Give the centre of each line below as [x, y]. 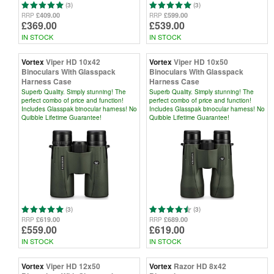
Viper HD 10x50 [201, 62]
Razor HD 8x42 [200, 266]
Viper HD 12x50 [73, 266]
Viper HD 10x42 [73, 62]
